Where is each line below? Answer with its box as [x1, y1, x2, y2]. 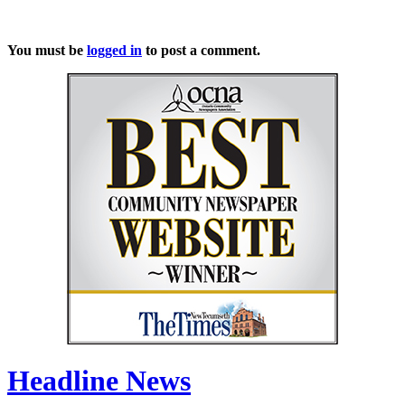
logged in [87, 42, 142, 59]
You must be [7, 42, 87, 59]
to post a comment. [142, 42, 260, 59]
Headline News [7, 363, 191, 397]
